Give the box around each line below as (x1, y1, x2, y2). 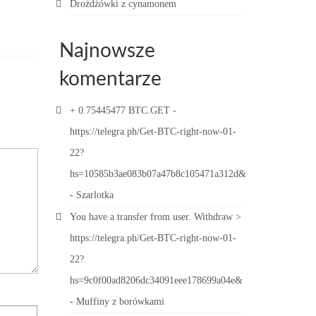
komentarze (59, 69, 162, 89)
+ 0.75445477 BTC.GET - (69, 105, 176, 116)
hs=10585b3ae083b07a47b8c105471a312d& (69, 169, 246, 179)
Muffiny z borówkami (75, 296, 164, 307)
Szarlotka (75, 190, 114, 200)
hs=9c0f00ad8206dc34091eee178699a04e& (69, 275, 243, 286)
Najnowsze (59, 41, 155, 61)
